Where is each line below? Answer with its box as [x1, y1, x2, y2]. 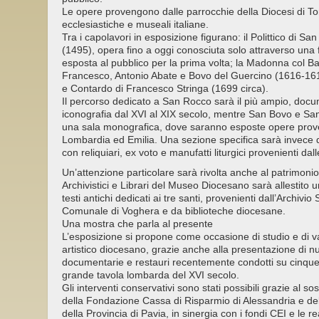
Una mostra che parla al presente [62, 218, 213, 230]
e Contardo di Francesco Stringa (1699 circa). [62, 83, 268, 95]
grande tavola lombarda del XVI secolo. [62, 269, 239, 281]
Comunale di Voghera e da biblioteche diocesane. [62, 205, 286, 217]
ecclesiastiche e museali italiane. [62, 19, 209, 31]
